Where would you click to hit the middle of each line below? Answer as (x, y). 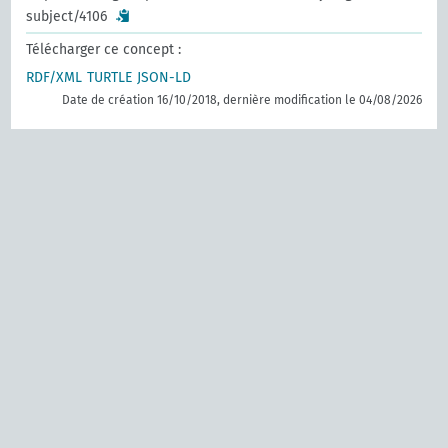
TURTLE (110, 77)
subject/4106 (67, 16)
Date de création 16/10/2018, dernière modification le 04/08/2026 (241, 100)
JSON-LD (164, 77)
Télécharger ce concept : (104, 49)
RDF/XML (54, 77)
